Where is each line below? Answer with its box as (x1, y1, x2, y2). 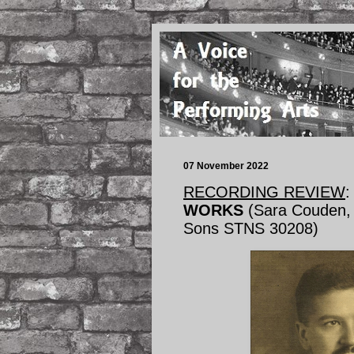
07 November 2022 (183, 160, 269, 171)
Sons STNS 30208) (183, 220, 318, 237)
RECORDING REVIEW (183, 183, 345, 201)
